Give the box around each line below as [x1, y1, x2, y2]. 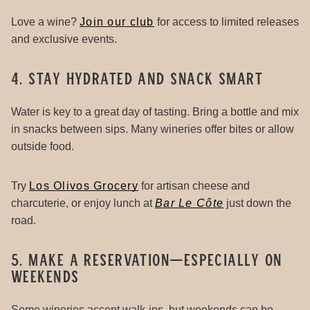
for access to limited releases [154, 15, 299, 28]
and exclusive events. [11, 33, 117, 45]
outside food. [11, 140, 74, 152]
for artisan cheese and [138, 179, 250, 192]
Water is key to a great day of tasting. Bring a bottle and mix [11, 105, 299, 118]
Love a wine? [11, 15, 80, 28]
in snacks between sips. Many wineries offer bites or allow [11, 122, 294, 135]
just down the [224, 197, 292, 209]
